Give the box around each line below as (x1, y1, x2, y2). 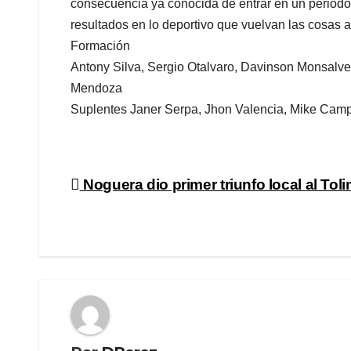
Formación (71, 39, 130, 53)
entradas (70, 239, 174, 270)
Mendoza (71, 81, 122, 96)
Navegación (70, 175, 212, 206)
